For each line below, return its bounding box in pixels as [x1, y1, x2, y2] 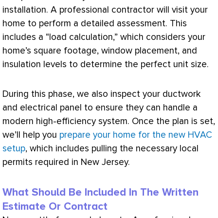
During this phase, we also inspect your [2, 88, 163, 100]
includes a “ [2, 31, 49, 43]
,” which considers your [113, 31, 205, 43]
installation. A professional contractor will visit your [2, 4, 208, 16]
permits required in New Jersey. [2, 156, 130, 168]
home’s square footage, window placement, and [2, 45, 197, 56]
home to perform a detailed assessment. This [2, 18, 187, 29]
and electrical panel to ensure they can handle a [2, 102, 198, 113]
